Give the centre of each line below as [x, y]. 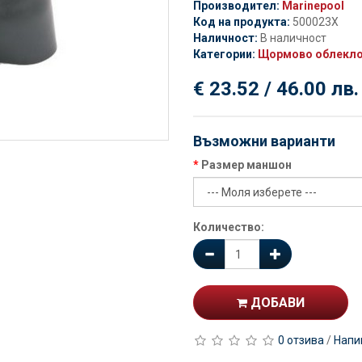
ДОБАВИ [276, 303]
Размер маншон [246, 165]
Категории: [225, 54]
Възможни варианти [264, 141]
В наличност [293, 38]
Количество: [229, 227]
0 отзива [301, 340]
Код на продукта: [242, 22]
